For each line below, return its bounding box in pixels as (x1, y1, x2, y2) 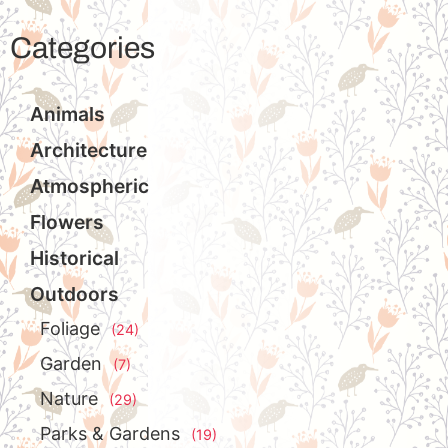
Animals (30, 101, 105, 126)
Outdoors (30, 281, 119, 306)
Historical (30, 245, 119, 270)
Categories (10, 31, 155, 64)
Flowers (30, 209, 104, 234)
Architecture (30, 137, 147, 162)
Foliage (40, 317, 100, 339)
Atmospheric (30, 173, 149, 198)
